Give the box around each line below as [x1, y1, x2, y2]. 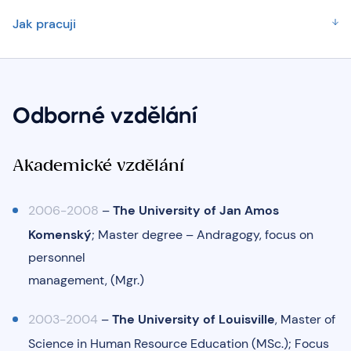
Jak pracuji [13, 16, 76, 32]
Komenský [28, 226, 92, 243]
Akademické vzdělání [13, 155, 184, 175]
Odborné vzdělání [13, 107, 197, 128]
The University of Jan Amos [113, 201, 279, 219]
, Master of [275, 310, 335, 327]
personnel [28, 248, 85, 266]
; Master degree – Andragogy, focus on [92, 226, 313, 243]
